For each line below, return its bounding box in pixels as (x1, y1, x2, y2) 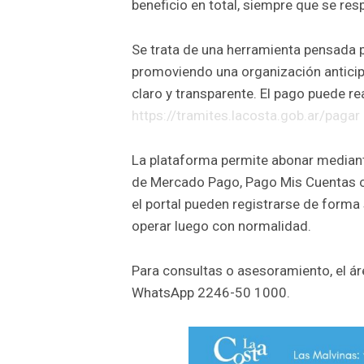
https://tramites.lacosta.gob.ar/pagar (132, 106, 360, 123)
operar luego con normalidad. (132, 217, 311, 234)
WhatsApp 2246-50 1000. (132, 284, 290, 301)
